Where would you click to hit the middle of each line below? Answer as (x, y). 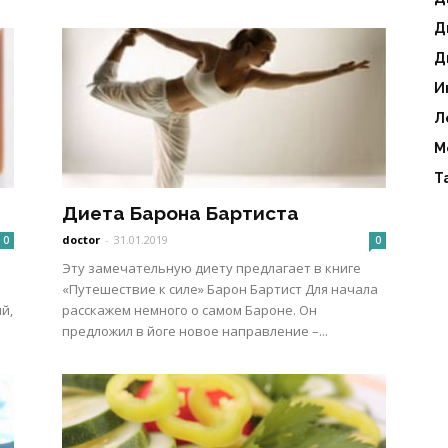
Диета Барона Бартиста (180, 213)
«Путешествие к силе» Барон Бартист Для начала (220, 289)
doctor (81, 239)
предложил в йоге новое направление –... (195, 331)
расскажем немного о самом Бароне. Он (189, 310)
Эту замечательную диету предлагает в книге (211, 268)
